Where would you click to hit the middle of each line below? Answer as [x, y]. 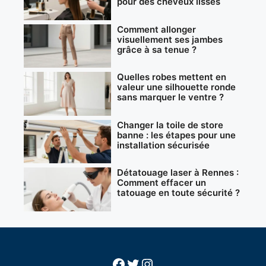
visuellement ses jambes [170, 39]
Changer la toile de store [170, 125]
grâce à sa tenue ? [157, 49]
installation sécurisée [164, 145]
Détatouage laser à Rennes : [178, 173]
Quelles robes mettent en [172, 77]
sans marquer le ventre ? [171, 97]
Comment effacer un [162, 183]
